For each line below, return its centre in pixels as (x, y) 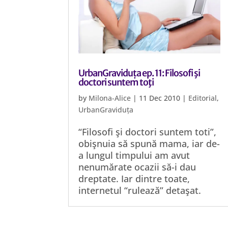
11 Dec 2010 (160, 98)
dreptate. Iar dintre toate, (134, 179)
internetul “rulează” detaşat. (140, 190)
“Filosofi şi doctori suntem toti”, (148, 132)
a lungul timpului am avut (134, 155)
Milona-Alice (110, 98)
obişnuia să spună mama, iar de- (149, 144)
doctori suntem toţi (116, 82)
